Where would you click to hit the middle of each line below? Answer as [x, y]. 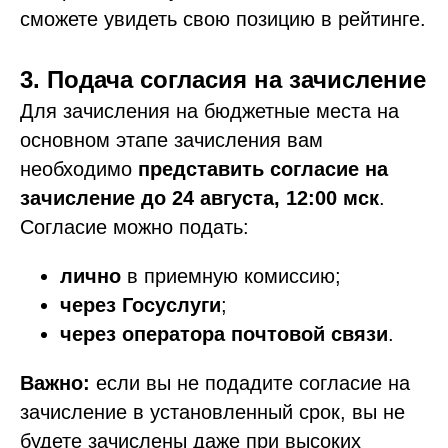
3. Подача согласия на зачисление [223, 80]
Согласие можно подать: [134, 227]
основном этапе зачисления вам [171, 140]
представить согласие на [263, 169]
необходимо [79, 169]
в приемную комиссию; [231, 276]
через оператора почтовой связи [224, 334]
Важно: [55, 383]
